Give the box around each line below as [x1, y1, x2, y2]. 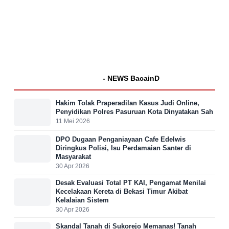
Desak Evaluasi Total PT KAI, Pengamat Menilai [56, 178, 206, 187]
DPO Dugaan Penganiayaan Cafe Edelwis [56, 135, 186, 143]
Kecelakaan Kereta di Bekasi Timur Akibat [56, 187, 188, 195]
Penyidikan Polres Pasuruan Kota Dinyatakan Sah [56, 107, 213, 116]
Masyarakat [56, 152, 91, 161]
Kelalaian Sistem [56, 196, 109, 204]
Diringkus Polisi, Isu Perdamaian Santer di [56, 144, 191, 152]
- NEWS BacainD [103, 74, 159, 82]
